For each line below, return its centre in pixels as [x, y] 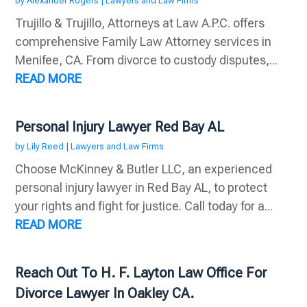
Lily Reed [46, 147]
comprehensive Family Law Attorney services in [144, 42]
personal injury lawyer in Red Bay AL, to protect [142, 188]
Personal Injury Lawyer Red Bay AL [120, 127]
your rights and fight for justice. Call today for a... [144, 206]
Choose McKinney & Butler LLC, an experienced [144, 169]
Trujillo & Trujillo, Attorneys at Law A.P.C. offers [140, 23]
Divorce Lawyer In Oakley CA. [105, 294]
